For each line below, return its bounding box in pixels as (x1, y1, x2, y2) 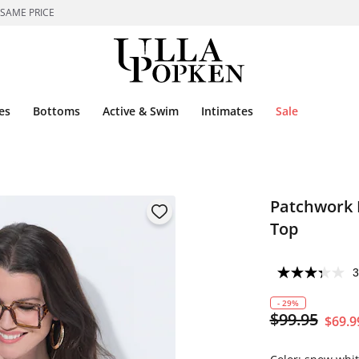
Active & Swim (103, 103, 179, 119)
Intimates (201, 103, 253, 119)
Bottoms (33, 103, 80, 119)
